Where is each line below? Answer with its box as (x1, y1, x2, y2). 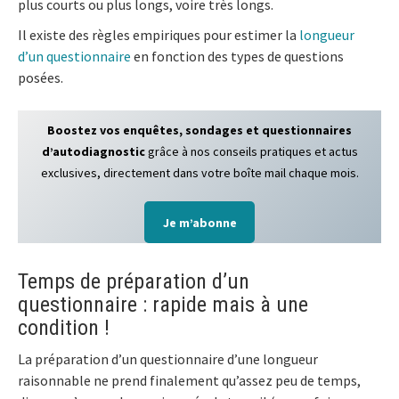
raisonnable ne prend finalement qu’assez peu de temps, (18, 370, 361, 389)
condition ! (18, 314, 110, 340)
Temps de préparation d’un (18, 268, 249, 294)
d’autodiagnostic (41, 143, 145, 160)
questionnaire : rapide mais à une (18, 291, 308, 317)
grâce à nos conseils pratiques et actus (144, 143, 358, 160)
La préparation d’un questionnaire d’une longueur (18, 349, 318, 368)
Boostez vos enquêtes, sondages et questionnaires (47, 122, 352, 139)
